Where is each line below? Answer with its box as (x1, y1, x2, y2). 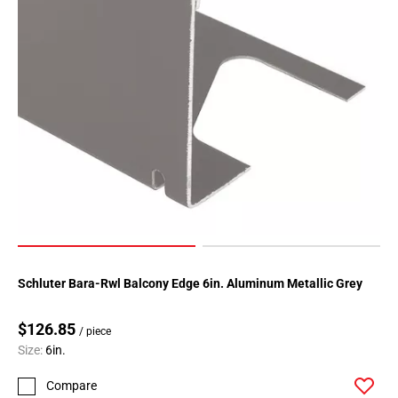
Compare (46, 378, 97, 394)
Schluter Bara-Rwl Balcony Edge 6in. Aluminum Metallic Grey (18, 276, 362, 291)
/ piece (79, 325, 111, 338)
